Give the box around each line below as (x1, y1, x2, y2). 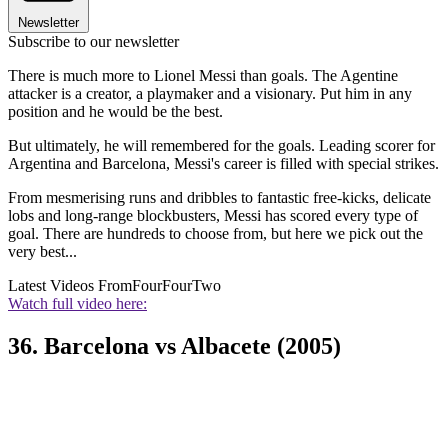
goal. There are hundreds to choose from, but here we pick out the (8, 225, 423, 243)
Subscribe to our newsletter (8, 33, 179, 51)
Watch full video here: (8, 295, 147, 313)
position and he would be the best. (8, 103, 223, 121)
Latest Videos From (8, 277, 132, 295)
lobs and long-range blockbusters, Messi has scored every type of (8, 207, 418, 225)
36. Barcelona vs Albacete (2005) (8, 332, 341, 359)
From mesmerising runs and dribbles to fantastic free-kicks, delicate (8, 189, 431, 207)
